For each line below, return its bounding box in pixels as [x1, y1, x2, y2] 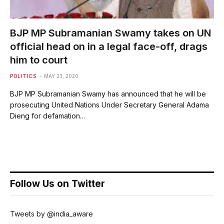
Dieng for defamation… [10, 111, 85, 120]
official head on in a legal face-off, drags [10, 40, 207, 52]
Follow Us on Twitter [10, 177, 105, 189]
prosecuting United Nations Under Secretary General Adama [10, 100, 209, 109]
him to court [10, 53, 67, 66]
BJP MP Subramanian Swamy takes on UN [10, 26, 211, 39]
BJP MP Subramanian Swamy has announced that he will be [10, 89, 206, 98]
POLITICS [10, 72, 36, 79]
